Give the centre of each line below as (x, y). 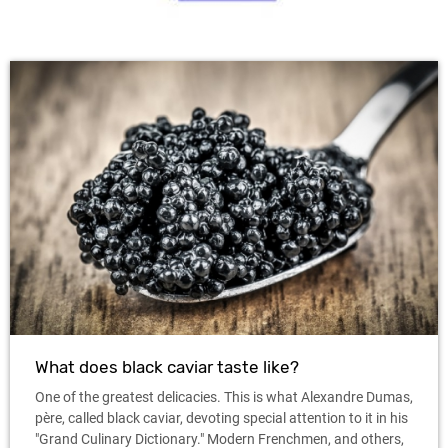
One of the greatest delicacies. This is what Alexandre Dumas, (224, 396)
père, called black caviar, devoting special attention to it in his (221, 417)
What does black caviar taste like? (167, 366)
